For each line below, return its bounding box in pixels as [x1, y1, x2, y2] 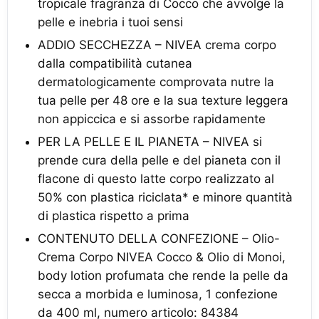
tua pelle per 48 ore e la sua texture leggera [38, 93, 288, 108]
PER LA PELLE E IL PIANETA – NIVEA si [38, 135, 262, 149]
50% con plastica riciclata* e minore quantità [38, 190, 293, 204]
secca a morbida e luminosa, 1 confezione [38, 287, 278, 301]
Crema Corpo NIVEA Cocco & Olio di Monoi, [38, 250, 286, 264]
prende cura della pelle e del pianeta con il [38, 153, 281, 167]
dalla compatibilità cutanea [38, 56, 192, 70]
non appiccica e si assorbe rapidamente [38, 112, 266, 126]
